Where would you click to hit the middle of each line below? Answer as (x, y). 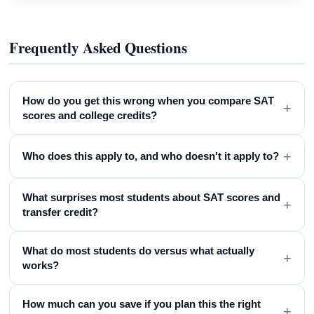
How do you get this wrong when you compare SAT (149, 100)
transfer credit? (61, 212)
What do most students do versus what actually (139, 250)
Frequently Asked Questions (98, 47)
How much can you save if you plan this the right (142, 303)
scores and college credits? (90, 115)
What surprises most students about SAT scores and (152, 197)
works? (41, 265)
